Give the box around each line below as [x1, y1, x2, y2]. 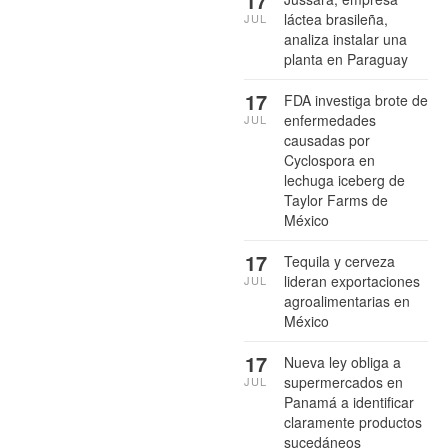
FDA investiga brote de [284, 90, 428, 111]
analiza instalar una [284, 29, 407, 50]
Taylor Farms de [284, 190, 388, 211]
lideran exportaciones [284, 271, 420, 292]
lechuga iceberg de [284, 170, 405, 191]
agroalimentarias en [284, 291, 410, 312]
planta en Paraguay [284, 49, 408, 70]
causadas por [284, 130, 370, 151]
